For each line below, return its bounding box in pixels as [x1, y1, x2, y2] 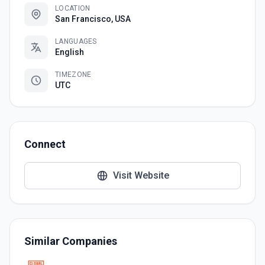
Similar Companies [24, 235, 117, 247]
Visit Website [112, 170, 169, 181]
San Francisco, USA [55, 14, 131, 24]
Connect [24, 138, 66, 150]
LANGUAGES [55, 37, 97, 46]
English [55, 47, 84, 57]
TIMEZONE [55, 70, 92, 79]
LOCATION [55, 4, 91, 12]
